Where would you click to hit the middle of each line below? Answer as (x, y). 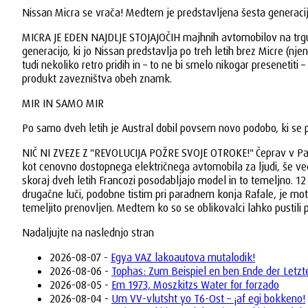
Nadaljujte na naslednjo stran (88, 232)
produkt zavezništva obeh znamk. (97, 78)
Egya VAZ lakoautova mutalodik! (183, 257)
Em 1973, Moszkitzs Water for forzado (195, 285)
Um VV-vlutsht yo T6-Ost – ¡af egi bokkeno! (208, 298)
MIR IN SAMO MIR (63, 103)
